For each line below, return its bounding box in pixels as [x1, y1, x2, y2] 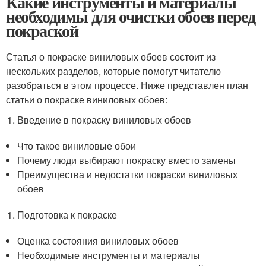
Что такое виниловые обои [17, 139, 137, 153]
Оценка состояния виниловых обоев [17, 234, 179, 248]
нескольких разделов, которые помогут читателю [6, 64, 221, 78]
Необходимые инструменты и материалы [17, 248, 201, 262]
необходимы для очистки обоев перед [6, 4, 255, 28]
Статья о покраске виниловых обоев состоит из [6, 50, 216, 64]
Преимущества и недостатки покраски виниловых [17, 167, 238, 181]
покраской [6, 18, 78, 43]
